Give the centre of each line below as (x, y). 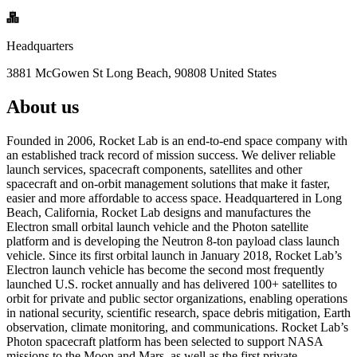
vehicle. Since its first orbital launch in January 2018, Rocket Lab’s (174, 255)
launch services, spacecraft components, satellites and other (154, 169)
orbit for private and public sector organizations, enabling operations (177, 298)
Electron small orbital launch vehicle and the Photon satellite (157, 226)
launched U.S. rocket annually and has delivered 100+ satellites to (172, 284)
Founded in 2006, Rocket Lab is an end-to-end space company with (177, 140)
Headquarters (40, 45)
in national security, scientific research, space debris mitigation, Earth (178, 312)
